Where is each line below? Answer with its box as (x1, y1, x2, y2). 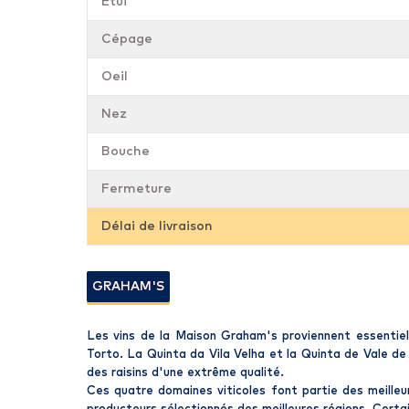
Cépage (101, 33, 152, 46)
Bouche (101, 145, 150, 158)
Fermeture (101, 183, 172, 195)
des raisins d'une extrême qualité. (87, 367, 284, 379)
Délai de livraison (101, 220, 213, 233)
